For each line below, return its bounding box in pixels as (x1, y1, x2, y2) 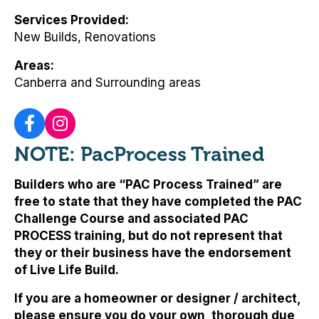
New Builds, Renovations (14, 30, 156, 45)
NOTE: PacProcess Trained (14, 142, 264, 167)
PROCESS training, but (14, 229, 152, 244)
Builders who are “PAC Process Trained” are (14, 177, 282, 192)
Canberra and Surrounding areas (14, 75, 201, 90)
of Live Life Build (14, 263, 115, 278)
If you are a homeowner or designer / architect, (14, 291, 300, 306)
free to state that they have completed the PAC (14, 194, 302, 209)
